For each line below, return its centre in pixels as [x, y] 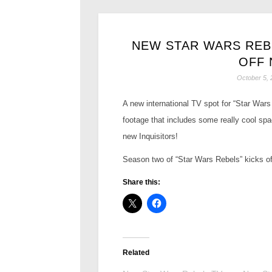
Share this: [141, 182]
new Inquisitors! [150, 136]
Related [136, 253]
